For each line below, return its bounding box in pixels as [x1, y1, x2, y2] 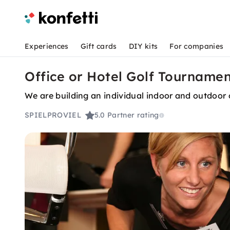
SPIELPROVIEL [25, 110, 81, 120]
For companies [169, 42, 224, 51]
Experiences [25, 42, 69, 51]
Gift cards [80, 42, 117, 51]
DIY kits [128, 42, 158, 51]
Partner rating [107, 110, 159, 120]
